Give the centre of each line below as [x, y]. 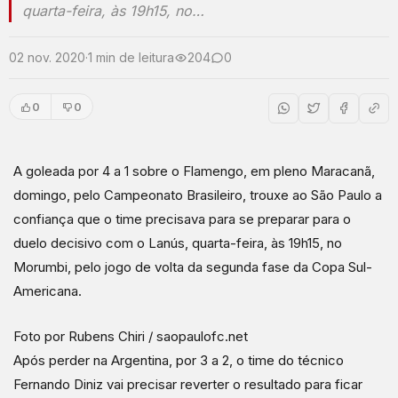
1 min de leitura [131, 57]
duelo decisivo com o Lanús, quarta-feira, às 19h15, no [178, 243]
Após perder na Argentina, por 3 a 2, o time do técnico [179, 360]
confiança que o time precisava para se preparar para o [182, 219]
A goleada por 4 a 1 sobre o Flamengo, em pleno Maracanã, [194, 171]
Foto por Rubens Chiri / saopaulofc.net [131, 336]
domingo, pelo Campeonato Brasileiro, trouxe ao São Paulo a [198, 195]
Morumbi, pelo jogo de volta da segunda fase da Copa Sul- [193, 267]
